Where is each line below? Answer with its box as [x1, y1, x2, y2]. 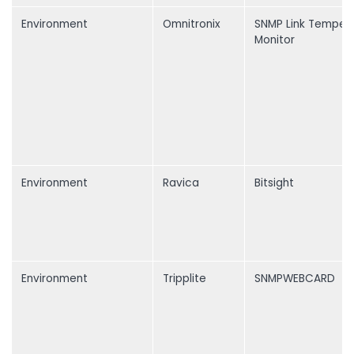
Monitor [254, 32, 295, 48]
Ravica [163, 175, 199, 191]
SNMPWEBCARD [254, 271, 335, 287]
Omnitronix [163, 17, 220, 32]
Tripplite [163, 271, 206, 287]
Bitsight [254, 175, 294, 191]
